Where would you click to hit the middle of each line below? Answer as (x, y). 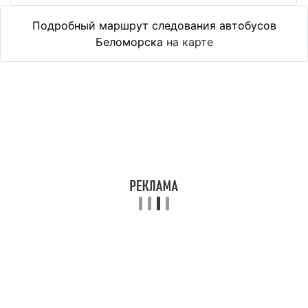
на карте (188, 42)
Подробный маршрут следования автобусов (154, 25)
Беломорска (129, 42)
